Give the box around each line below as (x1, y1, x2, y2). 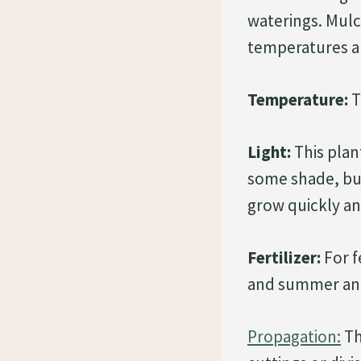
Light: (247, 140, 291, 163)
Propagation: (247, 325, 341, 347)
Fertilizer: (247, 246, 321, 268)
